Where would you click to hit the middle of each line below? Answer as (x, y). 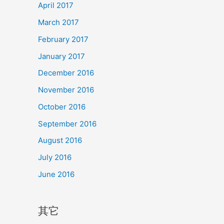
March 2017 (58, 22)
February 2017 (63, 39)
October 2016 (62, 106)
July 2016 (55, 157)
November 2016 (66, 90)
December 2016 (66, 73)
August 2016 (60, 140)
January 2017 (61, 56)
